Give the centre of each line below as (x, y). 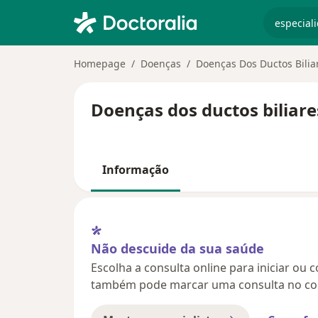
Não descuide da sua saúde (177, 248)
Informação (136, 170)
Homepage (100, 64)
